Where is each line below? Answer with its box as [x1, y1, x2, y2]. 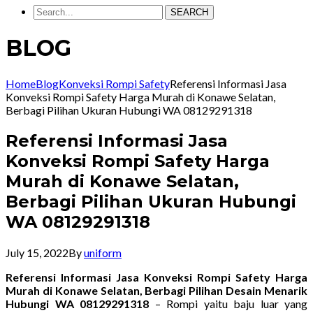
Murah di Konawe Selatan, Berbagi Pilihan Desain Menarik [6, 283, 307, 297]
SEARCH [170, 7, 208, 17]
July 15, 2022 [6, 245, 68, 259]
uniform [84, 245, 122, 259]
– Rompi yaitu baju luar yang [149, 296, 307, 310]
